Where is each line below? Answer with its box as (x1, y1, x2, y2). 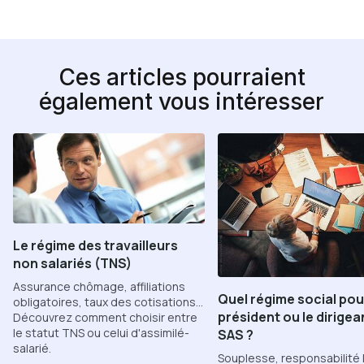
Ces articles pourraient (58, 63, 305, 91)
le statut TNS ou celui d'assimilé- (13, 324, 189, 340)
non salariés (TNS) (13, 253, 132, 272)
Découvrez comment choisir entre (13, 309, 197, 325)
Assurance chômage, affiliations (13, 278, 185, 294)
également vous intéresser (39, 88, 325, 115)
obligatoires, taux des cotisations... (13, 293, 203, 310)
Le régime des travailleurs (13, 236, 178, 254)
